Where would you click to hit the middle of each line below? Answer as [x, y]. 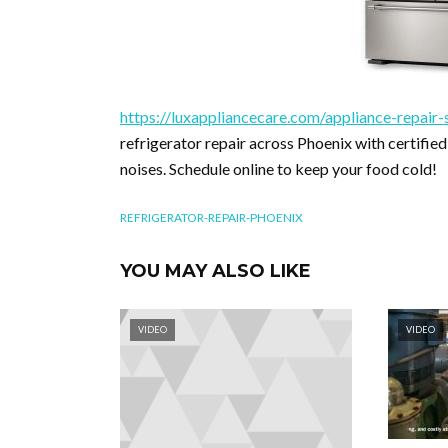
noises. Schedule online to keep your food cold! [278, 168]
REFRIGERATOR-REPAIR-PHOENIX [211, 217]
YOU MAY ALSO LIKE [215, 271]
